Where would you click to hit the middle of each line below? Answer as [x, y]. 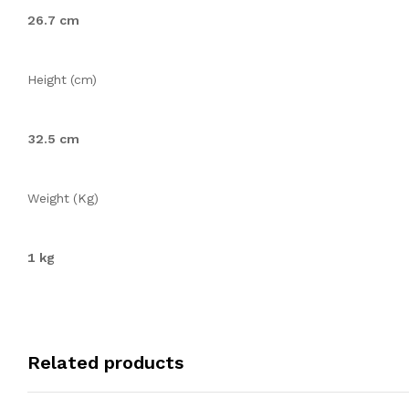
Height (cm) [62, 80]
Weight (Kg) [63, 199]
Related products [105, 363]
